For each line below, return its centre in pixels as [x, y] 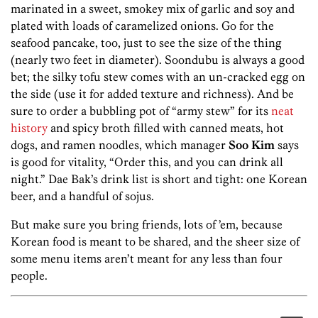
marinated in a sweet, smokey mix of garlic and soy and [153, 9]
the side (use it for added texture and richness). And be [152, 94]
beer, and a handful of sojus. [82, 196]
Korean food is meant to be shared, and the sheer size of [155, 242]
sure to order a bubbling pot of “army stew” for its [141, 111]
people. [29, 276]
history [29, 128]
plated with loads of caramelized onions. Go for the [142, 26]
